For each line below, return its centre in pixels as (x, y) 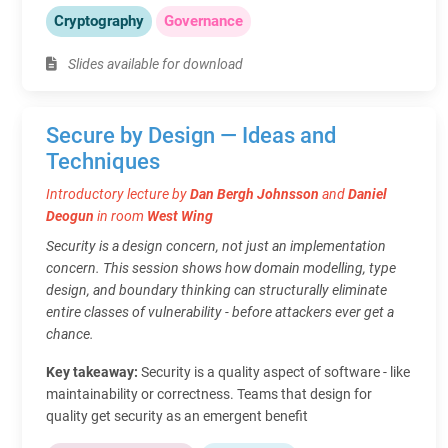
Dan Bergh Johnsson (254, 193)
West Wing (180, 215)
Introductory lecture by (118, 193)
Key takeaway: (93, 371)
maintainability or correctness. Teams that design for (209, 393)
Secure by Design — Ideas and (191, 135)
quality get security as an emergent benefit (177, 415)
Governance (203, 20)
